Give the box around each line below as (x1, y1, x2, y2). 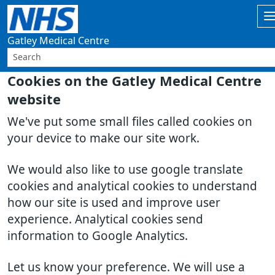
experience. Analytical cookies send (7, 214, 203, 225)
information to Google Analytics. (7, 230, 188, 242)
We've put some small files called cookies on (7, 116, 252, 128)
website (7, 93, 61, 106)
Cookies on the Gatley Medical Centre (7, 74, 261, 88)
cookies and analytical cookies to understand (7, 180, 257, 192)
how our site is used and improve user (7, 197, 220, 209)
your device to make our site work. (7, 133, 199, 144)
